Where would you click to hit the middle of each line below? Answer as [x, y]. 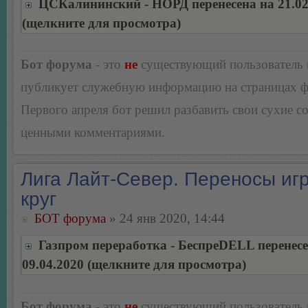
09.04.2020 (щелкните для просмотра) [134, 265]
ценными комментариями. [93, 133]
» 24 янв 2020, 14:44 [165, 219]
